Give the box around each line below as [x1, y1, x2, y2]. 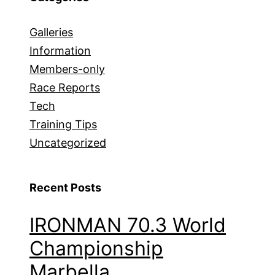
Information [29, 44, 91, 57]
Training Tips [29, 117, 97, 131]
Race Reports [29, 80, 100, 94]
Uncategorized [29, 136, 106, 149]
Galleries [29, 25, 73, 39]
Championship [29, 236, 163, 260]
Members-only [29, 62, 105, 76]
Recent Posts [29, 180, 101, 194]
